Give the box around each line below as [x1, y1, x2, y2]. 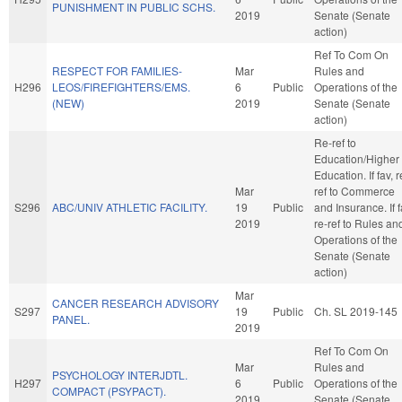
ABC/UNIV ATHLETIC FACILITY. [52, 198, 207, 214]
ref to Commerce [314, 182, 395, 198]
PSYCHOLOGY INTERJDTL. [52, 366, 188, 382]
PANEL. [52, 310, 90, 327]
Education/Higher [314, 150, 399, 166]
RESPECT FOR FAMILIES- [52, 62, 182, 78]
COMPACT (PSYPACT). [52, 382, 166, 398]
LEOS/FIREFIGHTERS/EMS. [52, 78, 190, 94]
